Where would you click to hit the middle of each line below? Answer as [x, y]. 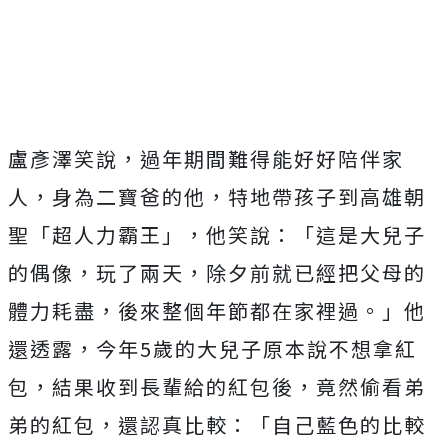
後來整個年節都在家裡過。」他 [272, 310]
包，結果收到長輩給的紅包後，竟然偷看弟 [217, 386]
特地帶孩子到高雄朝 [327, 196]
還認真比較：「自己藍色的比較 [272, 424]
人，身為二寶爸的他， [118, 196]
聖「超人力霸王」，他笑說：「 [162, 234]
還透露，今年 [74, 348]
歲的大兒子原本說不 [252, 348]
